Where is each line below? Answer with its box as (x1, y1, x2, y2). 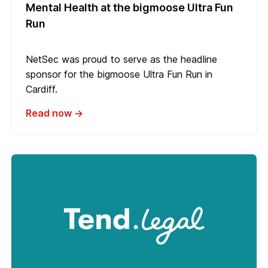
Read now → (26, 106, 83, 119)
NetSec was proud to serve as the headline (26, 53, 217, 65)
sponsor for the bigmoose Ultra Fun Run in (26, 68, 212, 80)
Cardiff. (26, 83, 57, 95)
